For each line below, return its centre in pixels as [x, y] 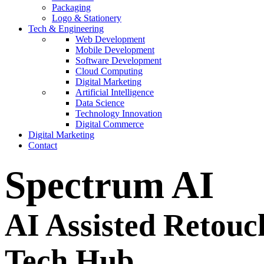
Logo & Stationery [87, 18]
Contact [43, 145]
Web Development [110, 39]
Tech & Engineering [66, 29]
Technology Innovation [119, 113]
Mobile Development [115, 50]
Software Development [118, 60]
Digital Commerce [110, 124]
